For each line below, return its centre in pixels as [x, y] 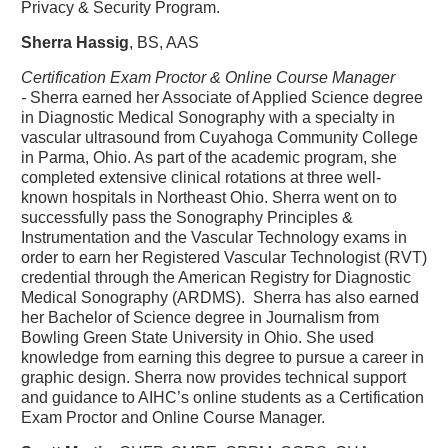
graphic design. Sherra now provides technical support [213, 377]
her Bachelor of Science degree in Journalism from [200, 317]
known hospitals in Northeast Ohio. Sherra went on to [209, 197]
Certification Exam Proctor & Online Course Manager [208, 77]
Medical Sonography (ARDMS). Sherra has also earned [220, 297]
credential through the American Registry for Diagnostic [216, 277]
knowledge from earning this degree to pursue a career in [222, 357]
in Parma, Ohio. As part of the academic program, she [209, 157]
